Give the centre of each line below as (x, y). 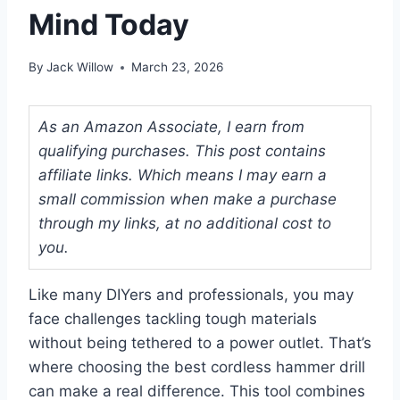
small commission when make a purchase (187, 200)
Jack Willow (80, 67)
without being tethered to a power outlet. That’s (200, 343)
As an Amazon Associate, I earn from (171, 127)
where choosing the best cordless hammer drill (197, 367)
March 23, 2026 (178, 67)
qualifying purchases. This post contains (182, 151)
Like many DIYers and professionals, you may (191, 295)
